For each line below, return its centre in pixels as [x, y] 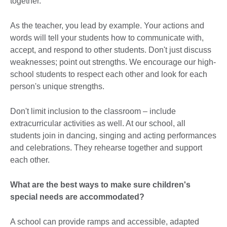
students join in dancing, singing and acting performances [113, 135]
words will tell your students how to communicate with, [107, 37]
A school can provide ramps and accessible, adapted [105, 221]
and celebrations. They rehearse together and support [106, 147]
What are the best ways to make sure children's [100, 184]
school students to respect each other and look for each [109, 74]
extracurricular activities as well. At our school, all [98, 123]
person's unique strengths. [57, 86]
